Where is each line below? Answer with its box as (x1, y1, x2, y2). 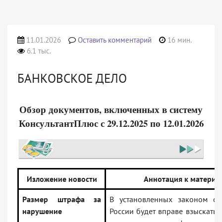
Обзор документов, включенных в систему (19, 103, 203, 116)
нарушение (22, 206, 62, 217)
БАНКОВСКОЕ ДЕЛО (17, 70, 127, 86)
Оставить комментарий (78, 35, 152, 45)
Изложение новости (26, 174, 97, 184)
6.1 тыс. (25, 46, 51, 55)
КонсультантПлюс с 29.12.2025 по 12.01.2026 (18, 116, 204, 130)
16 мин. (166, 35, 192, 45)
